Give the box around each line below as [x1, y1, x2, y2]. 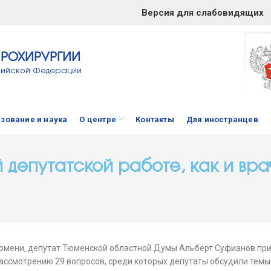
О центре [79, 114, 117, 124]
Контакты [135, 114, 174, 124]
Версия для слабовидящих [142, 7, 264, 18]
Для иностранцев [186, 114, 258, 124]
